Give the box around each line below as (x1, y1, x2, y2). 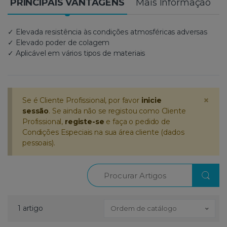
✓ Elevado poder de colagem (8, 37, 110, 47)
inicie (141, 95, 162, 105)
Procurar (87, 164, 116, 173)
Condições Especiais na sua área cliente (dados (22, 127, 184, 137)
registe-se (64, 117, 104, 126)
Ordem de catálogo (110, 204, 177, 213)
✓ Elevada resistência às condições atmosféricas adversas (8, 27, 207, 36)
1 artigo (18, 204, 43, 213)
